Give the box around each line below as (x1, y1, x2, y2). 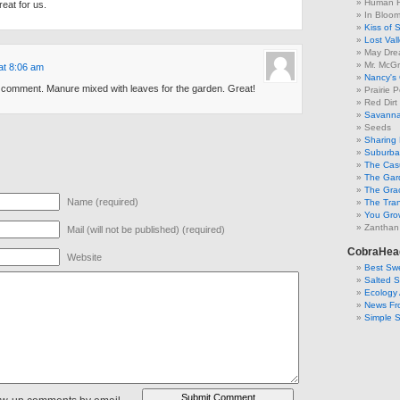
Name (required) (67, 196, 138, 207)
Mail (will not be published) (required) (67, 223, 225, 235)
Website (67, 251, 102, 262)
